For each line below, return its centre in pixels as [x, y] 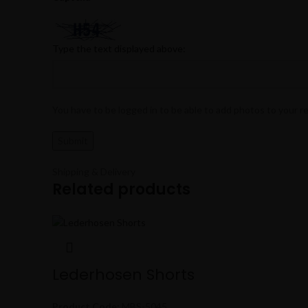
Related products [121, 190]
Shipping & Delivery [94, 172]
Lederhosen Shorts [123, 274]
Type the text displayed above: [119, 49]
